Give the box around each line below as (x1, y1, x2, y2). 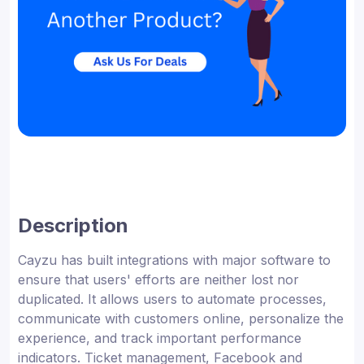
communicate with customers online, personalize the (18, 310, 344, 327)
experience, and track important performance (18, 329, 301, 346)
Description (18, 213, 128, 237)
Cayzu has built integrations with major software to (18, 251, 331, 268)
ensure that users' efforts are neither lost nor (18, 271, 299, 288)
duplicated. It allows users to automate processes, (18, 290, 327, 307)
